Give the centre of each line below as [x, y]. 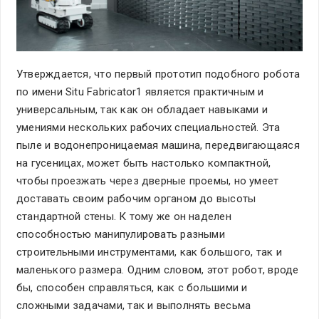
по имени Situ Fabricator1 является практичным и [140, 91]
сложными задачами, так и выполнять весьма [134, 305]
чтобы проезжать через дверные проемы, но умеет [148, 181]
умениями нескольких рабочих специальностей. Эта [148, 127]
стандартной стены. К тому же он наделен [124, 216]
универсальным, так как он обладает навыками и [142, 109]
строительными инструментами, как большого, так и [149, 252]
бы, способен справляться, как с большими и [132, 287]
